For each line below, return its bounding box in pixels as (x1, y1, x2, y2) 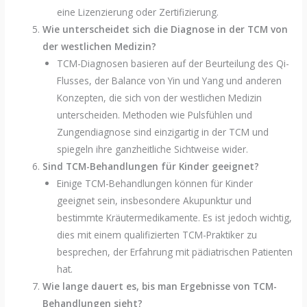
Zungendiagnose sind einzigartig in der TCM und (56, 125, 269, 139)
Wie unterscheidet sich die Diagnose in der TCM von (42, 23, 288, 36)
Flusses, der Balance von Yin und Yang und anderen (56, 74, 282, 88)
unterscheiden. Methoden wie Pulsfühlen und (56, 108, 252, 122)
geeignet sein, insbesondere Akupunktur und (56, 194, 251, 208)
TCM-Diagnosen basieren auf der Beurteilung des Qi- (56, 57, 289, 71)
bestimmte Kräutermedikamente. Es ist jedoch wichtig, (56, 211, 292, 225)
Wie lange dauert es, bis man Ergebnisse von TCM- (42, 280, 278, 293)
